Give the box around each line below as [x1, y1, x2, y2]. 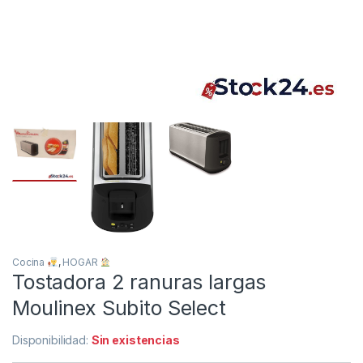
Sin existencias [91, 333, 180, 348]
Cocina [12, 256, 48, 269]
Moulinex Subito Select [12, 296, 226, 321]
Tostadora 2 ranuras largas [12, 270, 267, 295]
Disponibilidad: [12, 333, 92, 348]
